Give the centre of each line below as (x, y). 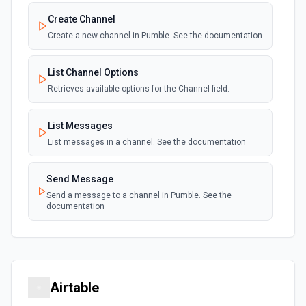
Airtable (74, 288)
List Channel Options (93, 72)
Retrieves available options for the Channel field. (139, 89)
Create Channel (82, 19)
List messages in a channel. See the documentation (147, 142)
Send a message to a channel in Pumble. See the (139, 195)
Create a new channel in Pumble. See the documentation (155, 36)
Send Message (80, 179)
